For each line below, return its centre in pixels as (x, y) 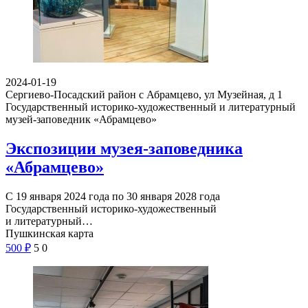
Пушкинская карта (49, 233)
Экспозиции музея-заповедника (124, 148)
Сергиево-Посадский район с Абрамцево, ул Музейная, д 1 (144, 94)
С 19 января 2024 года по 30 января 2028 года (113, 196)
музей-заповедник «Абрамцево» (81, 119)
